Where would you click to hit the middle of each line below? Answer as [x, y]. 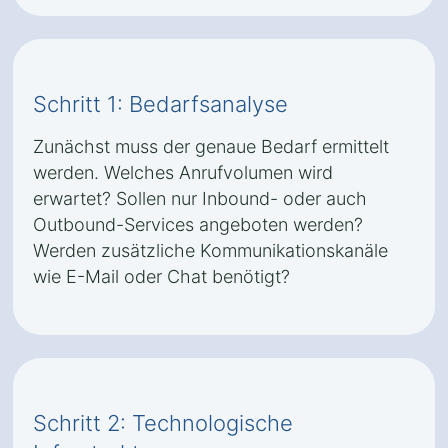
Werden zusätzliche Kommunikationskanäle [210, 250]
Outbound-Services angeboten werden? [198, 224]
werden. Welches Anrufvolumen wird [183, 172]
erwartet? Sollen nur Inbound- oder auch [200, 198]
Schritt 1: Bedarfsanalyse [160, 104]
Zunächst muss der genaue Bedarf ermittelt [211, 146]
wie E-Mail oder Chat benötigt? [161, 276]
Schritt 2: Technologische [163, 423]
